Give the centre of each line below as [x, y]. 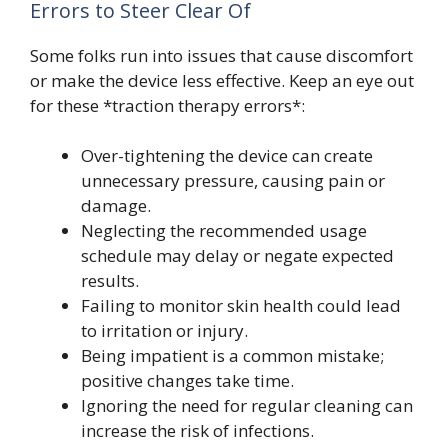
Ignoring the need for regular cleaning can [247, 406]
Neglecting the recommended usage [224, 231]
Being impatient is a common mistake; [232, 356]
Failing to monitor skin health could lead [241, 306]
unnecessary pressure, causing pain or [233, 181]
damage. [116, 206]
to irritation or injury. [164, 331]
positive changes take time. [187, 381]
